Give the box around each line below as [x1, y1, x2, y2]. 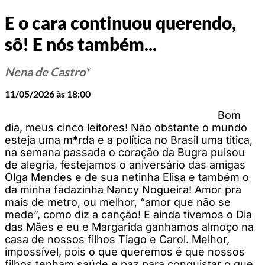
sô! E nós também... [5, 33, 157, 55]
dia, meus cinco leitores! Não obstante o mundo [5, 121, 247, 134]
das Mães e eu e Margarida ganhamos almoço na [5, 220, 254, 233]
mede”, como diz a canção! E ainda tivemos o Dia [5, 208, 252, 221]
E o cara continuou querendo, [5, 12, 236, 34]
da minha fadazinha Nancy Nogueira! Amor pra [5, 183, 241, 196]
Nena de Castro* [5, 64, 89, 79]
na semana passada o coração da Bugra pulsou [5, 146, 245, 159]
